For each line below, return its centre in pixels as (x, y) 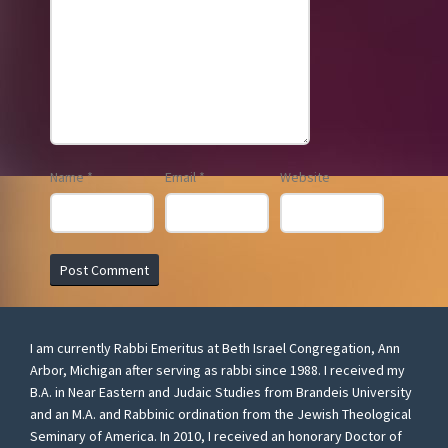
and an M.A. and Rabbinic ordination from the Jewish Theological (220, 413)
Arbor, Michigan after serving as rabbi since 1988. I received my (217, 369)
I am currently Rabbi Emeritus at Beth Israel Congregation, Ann (215, 347)
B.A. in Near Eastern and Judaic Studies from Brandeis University (221, 391)
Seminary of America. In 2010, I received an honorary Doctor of (216, 435)
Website (304, 176)
